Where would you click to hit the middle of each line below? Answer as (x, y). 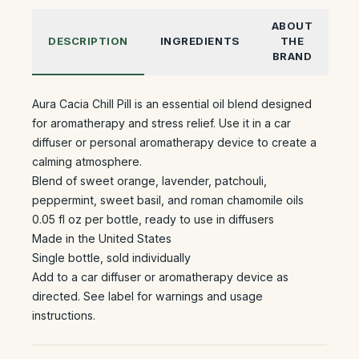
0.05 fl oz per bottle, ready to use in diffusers (153, 219)
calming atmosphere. (87, 161)
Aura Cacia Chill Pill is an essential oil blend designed (172, 104)
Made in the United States (102, 238)
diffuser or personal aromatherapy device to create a (174, 142)
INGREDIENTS (200, 41)
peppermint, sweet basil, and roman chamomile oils (168, 200)
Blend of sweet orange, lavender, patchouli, (149, 181)
